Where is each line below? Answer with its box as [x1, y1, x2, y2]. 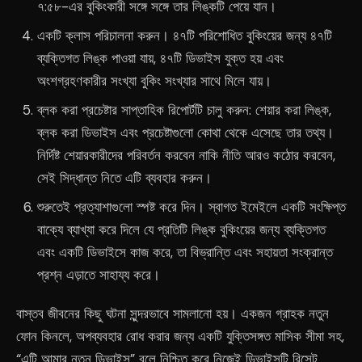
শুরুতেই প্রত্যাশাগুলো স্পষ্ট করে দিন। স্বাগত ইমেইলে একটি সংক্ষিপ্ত [36, 198, 346, 216]
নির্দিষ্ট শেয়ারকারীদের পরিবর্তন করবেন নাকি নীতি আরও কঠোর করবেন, [36, 146, 335, 164]
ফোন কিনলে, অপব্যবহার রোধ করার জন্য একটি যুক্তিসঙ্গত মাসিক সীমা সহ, [16, 327, 344, 345]
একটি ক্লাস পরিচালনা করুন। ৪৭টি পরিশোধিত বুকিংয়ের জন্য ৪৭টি [36, 27, 332, 44]
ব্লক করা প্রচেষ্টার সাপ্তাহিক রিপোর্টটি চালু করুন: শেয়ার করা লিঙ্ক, [36, 101, 331, 119]
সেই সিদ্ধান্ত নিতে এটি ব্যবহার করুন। [36, 169, 212, 187]
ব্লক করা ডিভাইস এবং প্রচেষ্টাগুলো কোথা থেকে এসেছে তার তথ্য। [36, 124, 334, 141]
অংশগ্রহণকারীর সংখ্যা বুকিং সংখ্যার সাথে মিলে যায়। [36, 72, 271, 90]
